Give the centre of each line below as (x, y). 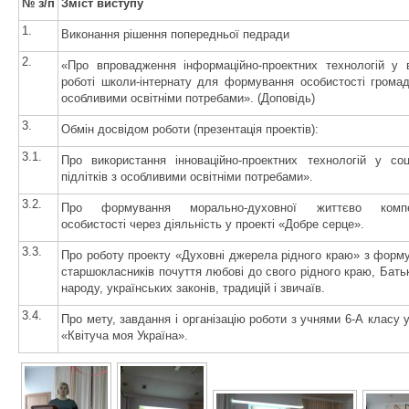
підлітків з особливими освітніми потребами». (187, 177)
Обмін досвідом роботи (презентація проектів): (190, 129)
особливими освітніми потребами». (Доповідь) (188, 98)
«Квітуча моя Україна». (125, 336)
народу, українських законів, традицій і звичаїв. (193, 288)
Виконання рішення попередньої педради (175, 34)
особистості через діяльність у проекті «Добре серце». (213, 224)
